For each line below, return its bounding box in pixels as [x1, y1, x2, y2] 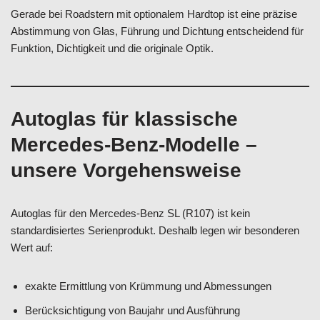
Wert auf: [11, 241, 53, 254]
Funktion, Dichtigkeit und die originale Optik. [11, 42, 214, 54]
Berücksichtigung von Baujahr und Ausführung [25, 304, 240, 316]
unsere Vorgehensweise [11, 159, 241, 181]
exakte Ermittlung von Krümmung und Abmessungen [25, 280, 271, 292]
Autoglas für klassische [11, 108, 238, 130]
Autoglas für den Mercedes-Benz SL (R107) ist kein [11, 207, 250, 219]
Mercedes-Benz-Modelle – [11, 134, 257, 156]
